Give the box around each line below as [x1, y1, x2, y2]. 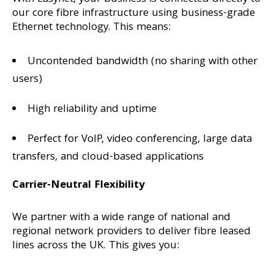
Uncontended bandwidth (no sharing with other [28, 53, 257, 71]
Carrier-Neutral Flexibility [12, 177, 145, 194]
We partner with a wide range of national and [12, 209, 231, 227]
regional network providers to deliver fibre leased [12, 223, 251, 241]
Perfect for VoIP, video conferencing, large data [28, 131, 252, 149]
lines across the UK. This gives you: [12, 237, 179, 255]
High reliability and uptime [28, 101, 157, 119]
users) [12, 71, 42, 89]
